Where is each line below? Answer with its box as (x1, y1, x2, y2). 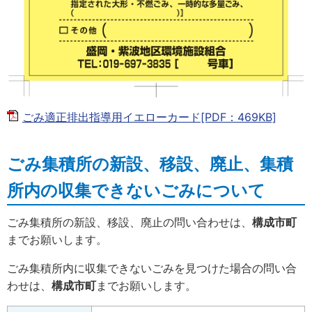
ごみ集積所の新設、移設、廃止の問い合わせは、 (7, 214, 252, 229)
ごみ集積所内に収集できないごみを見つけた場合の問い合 (7, 260, 297, 275)
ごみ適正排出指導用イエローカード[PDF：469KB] (22, 109, 276, 124)
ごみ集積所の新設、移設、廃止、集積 (7, 153, 293, 174)
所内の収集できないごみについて (7, 180, 265, 201)
